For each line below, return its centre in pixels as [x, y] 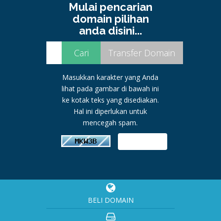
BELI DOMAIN [110, 200]
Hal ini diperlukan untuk [110, 111]
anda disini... [110, 31]
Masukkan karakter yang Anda [110, 77]
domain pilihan [110, 19]
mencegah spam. [110, 123]
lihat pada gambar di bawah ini [110, 89]
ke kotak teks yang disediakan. [110, 100]
